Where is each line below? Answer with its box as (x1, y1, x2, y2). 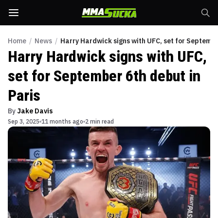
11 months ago (41, 118, 83, 125)
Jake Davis (17, 107, 53, 115)
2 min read (85, 118, 114, 125)
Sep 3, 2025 (8, 118, 39, 125)
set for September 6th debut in (8, 67, 200, 85)
